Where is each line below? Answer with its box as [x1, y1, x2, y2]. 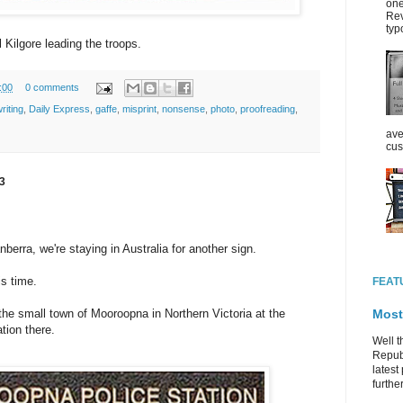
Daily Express [29, 103, 90, 115]
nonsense [162, 103, 205, 115]
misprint [122, 103, 157, 115]
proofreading [240, 103, 295, 115]
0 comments [24, 82, 79, 94]
